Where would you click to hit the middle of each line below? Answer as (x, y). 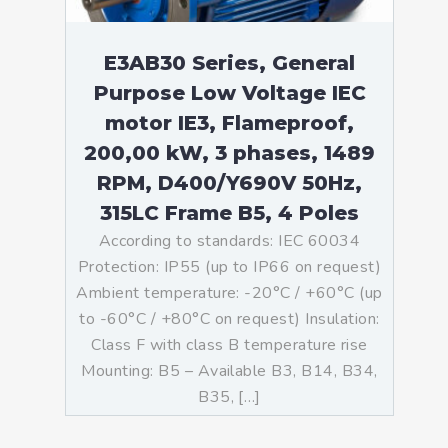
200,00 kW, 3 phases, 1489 (229, 153)
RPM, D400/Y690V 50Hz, (229, 183)
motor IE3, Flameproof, (229, 123)
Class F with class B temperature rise (229, 345)
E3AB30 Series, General (229, 63)
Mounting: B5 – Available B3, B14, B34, (229, 371)
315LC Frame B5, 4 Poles (229, 213)
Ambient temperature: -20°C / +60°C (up (229, 293)
